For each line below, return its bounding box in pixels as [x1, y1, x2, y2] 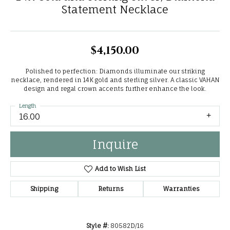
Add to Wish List [94, 165, 146, 173]
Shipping [30, 185, 58, 193]
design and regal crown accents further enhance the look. [24, 85, 206, 92]
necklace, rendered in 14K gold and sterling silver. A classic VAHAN [11, 76, 219, 84]
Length [19, 103, 36, 109]
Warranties [163, 185, 200, 193]
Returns [98, 185, 124, 193]
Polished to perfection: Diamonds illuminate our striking [25, 68, 205, 75]
